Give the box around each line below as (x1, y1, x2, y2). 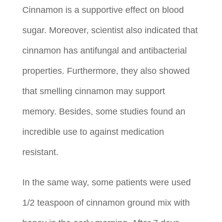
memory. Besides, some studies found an (22, 107, 185, 116)
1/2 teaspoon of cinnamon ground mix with (22, 198, 190, 208)
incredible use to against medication (22, 127, 164, 137)
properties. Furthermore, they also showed (22, 66, 190, 76)
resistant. (22, 147, 58, 157)
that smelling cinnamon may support (22, 86, 165, 96)
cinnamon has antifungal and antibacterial (22, 46, 187, 55)
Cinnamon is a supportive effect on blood (22, 5, 184, 15)
